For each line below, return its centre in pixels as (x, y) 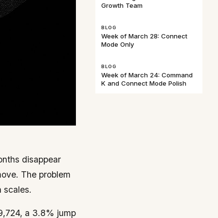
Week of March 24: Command (147, 75)
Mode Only (118, 45)
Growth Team (122, 6)
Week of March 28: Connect (144, 36)
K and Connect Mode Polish (144, 83)
